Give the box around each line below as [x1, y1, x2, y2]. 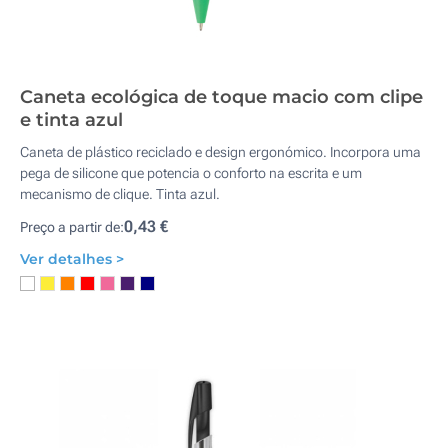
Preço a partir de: [20, 219, 124, 235]
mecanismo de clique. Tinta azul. [20, 186, 220, 202]
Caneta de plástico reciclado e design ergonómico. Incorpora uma [20, 144, 421, 160]
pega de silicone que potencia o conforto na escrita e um [20, 165, 362, 181]
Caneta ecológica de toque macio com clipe [20, 86, 423, 108]
